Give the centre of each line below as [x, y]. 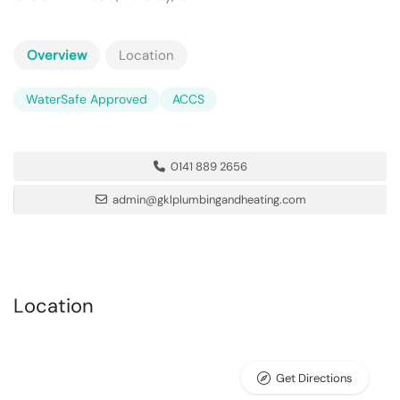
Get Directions [314, 378]
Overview [57, 55]
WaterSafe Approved [87, 99]
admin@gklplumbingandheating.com [209, 200]
